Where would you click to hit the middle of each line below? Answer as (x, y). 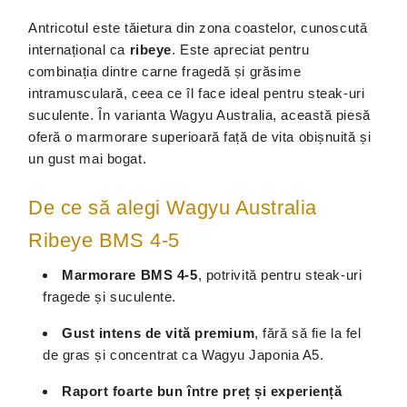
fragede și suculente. (109, 297)
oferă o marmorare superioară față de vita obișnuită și (200, 137)
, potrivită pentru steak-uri (280, 275)
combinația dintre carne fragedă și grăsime (165, 71)
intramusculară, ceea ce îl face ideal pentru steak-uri (197, 93)
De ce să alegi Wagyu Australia (173, 208)
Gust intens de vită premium (159, 333)
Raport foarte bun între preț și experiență (202, 391)
